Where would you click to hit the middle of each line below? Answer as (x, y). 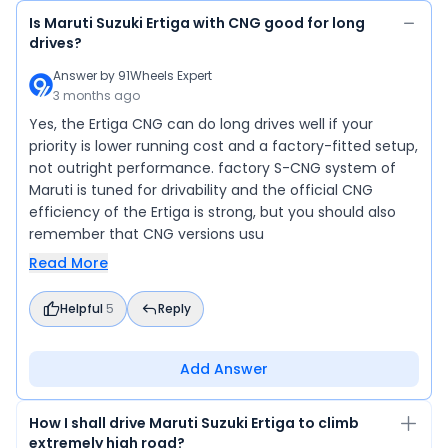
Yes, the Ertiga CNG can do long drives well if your (201, 124)
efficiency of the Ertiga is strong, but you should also (212, 212)
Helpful (83, 308)
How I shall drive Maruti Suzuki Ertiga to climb (194, 423)
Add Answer (224, 369)
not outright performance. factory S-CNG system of (212, 168)
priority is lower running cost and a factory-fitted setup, (223, 146)
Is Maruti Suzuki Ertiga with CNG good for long (197, 23)
